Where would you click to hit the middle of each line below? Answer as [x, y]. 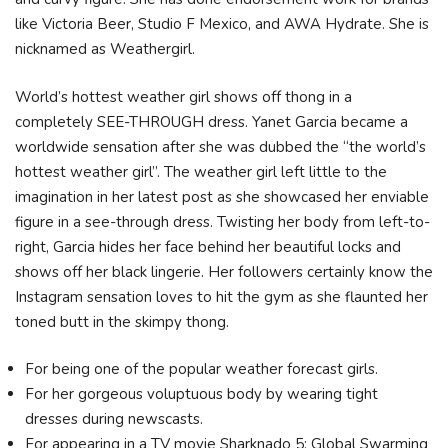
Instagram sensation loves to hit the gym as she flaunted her [221, 296]
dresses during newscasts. [114, 419]
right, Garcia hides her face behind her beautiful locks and [208, 246]
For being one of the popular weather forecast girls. [201, 369]
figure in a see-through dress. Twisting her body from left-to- [222, 221]
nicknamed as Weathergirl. [107, 49]
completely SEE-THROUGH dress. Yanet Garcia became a [211, 121]
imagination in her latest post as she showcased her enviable [222, 196]
